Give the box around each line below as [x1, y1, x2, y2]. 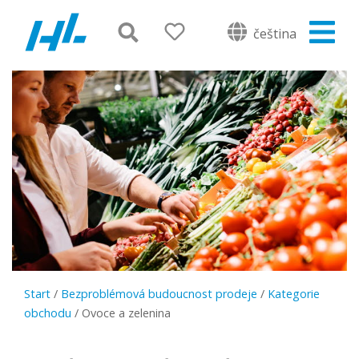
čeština [250, 24, 296, 42]
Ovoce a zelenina [82, 305, 171, 321]
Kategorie [268, 286, 320, 301]
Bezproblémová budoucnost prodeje [61, 286, 257, 301]
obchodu [24, 305, 71, 321]
